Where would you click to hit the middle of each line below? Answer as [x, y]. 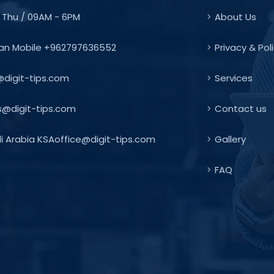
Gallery [230, 139]
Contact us [241, 108]
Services [234, 78]
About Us [235, 17]
